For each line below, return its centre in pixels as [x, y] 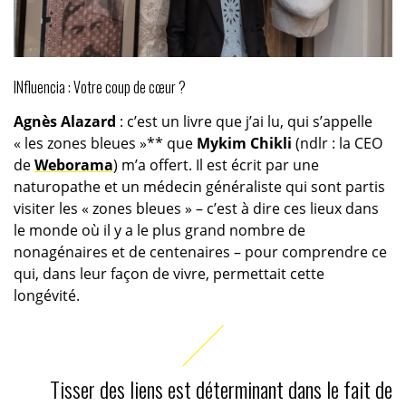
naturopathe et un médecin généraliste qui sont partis [199, 187]
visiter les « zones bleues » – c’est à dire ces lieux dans [196, 209]
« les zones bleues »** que [105, 144]
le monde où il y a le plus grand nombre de [159, 231]
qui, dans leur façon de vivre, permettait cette [169, 274]
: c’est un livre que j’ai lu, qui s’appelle [244, 122]
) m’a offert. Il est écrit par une [216, 165]
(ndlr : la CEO [337, 144]
